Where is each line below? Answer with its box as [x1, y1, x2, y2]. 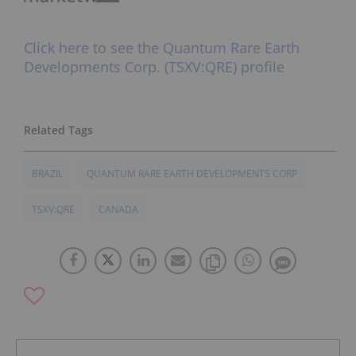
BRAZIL [32, 167, 63, 181]
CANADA [99, 203, 138, 217]
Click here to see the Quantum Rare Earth [24, 38, 300, 58]
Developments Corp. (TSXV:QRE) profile [24, 57, 284, 77]
